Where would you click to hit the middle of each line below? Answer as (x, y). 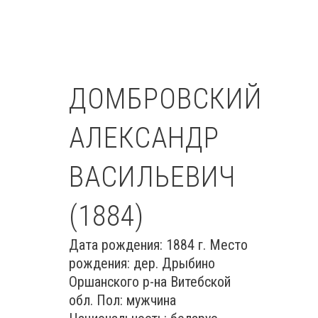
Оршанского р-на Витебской (150, 282)
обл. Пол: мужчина (122, 300)
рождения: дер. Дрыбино (142, 263)
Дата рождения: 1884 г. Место (158, 245)
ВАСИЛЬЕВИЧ (152, 177)
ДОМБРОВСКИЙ (166, 99)
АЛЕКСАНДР (144, 138)
